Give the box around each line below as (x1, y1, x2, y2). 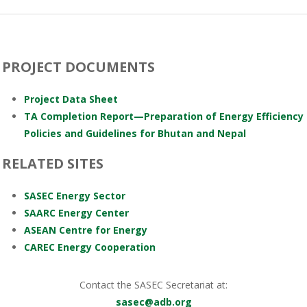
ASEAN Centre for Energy (24, 223, 147, 236)
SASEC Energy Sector (24, 189, 125, 202)
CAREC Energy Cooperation (24, 241, 156, 254)
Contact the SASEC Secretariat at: (79, 278, 228, 291)
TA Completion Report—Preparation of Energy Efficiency (24, 110, 304, 123)
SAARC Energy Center (24, 206, 129, 219)
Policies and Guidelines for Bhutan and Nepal (24, 127, 246, 140)
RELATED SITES (2, 154, 103, 173)
